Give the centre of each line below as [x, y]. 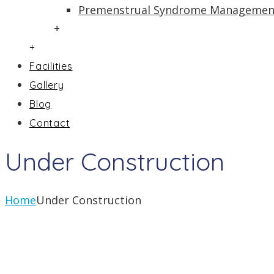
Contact [50, 123]
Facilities [51, 66]
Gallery [47, 85]
